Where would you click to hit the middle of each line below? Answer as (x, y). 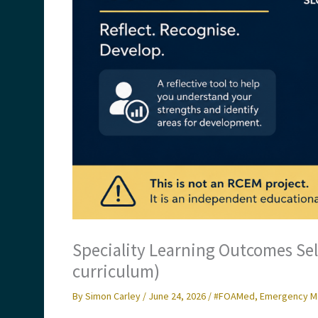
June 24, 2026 (178, 296)
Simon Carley (114, 296)
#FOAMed (234, 296)
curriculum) (116, 272)
